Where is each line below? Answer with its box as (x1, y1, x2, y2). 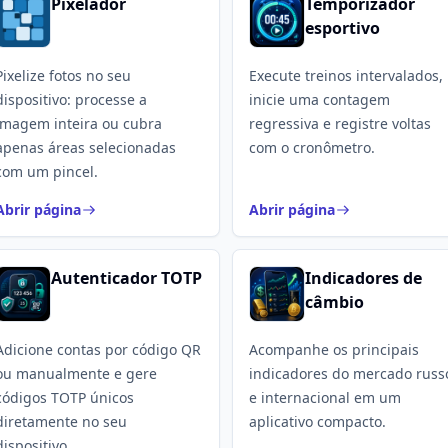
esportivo (305, 17, 380, 39)
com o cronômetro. (249, 138, 375, 157)
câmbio (305, 291, 364, 313)
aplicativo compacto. (249, 412, 386, 431)
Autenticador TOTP (51, 267, 202, 289)
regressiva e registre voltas (249, 114, 431, 133)
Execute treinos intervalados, (249, 66, 443, 85)
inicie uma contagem (249, 90, 390, 109)
